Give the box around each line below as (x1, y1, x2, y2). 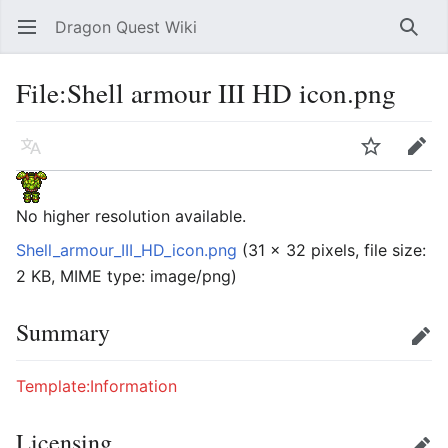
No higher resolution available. (16, 206, 246, 226)
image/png (150, 266, 231, 286)
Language (30, 146, 43, 166)
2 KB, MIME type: (16, 266, 150, 286)
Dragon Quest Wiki (55, 17, 197, 37)
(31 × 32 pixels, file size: (242, 240, 426, 260)
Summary (16, 316, 110, 348)
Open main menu (30, 27, 43, 47)
